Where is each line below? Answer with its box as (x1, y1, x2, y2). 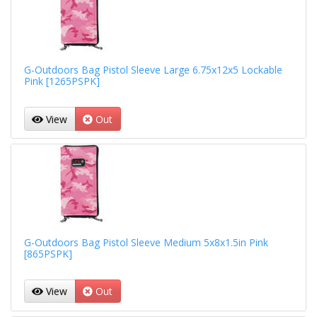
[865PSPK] (23, 246, 72, 260)
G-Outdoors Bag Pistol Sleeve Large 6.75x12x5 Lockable (23, 63, 282, 77)
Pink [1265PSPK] (23, 74, 100, 88)
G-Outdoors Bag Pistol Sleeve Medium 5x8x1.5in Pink (23, 235, 268, 249)
